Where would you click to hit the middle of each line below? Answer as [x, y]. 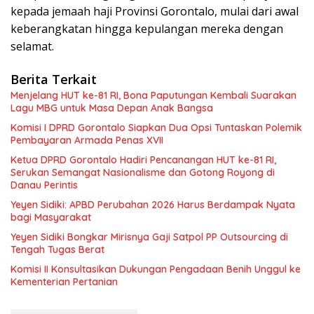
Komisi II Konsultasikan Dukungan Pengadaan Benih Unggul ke [156, 269]
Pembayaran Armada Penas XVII [87, 140]
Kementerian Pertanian [64, 281]
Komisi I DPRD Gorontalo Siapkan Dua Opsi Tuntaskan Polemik [156, 127]
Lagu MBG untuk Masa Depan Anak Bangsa [112, 108]
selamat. [32, 46]
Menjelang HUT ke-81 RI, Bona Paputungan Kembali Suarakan [153, 95]
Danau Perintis [44, 185]
